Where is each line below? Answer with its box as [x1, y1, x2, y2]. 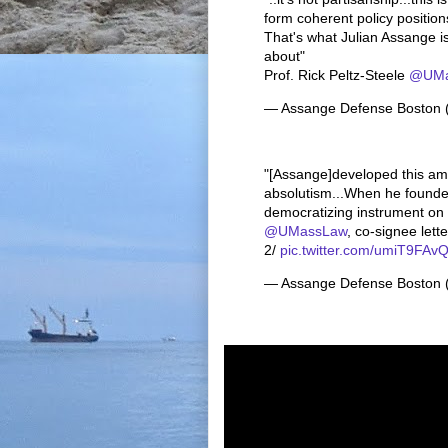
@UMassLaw [264, 222, 347, 239]
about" [264, 47, 305, 64]
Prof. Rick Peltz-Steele [264, 66, 409, 83]
